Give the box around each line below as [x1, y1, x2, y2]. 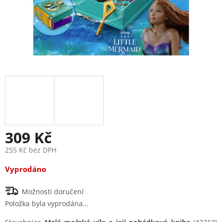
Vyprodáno [5, 164, 46, 174]
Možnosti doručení [22, 187, 84, 197]
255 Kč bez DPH [5, 145, 56, 155]
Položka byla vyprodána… [5, 199, 88, 209]
